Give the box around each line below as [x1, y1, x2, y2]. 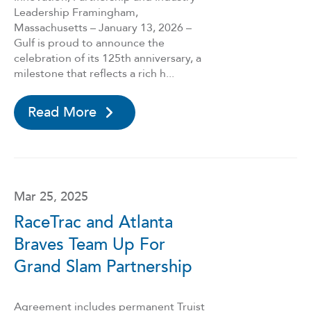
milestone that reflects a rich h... [14, 66, 174, 81]
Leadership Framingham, [14, 5, 138, 20]
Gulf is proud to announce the [14, 35, 165, 51]
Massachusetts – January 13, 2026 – [14, 20, 192, 35]
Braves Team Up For [14, 233, 165, 256]
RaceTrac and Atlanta [14, 211, 173, 234]
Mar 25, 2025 [14, 188, 88, 205]
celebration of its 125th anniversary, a [14, 51, 201, 66]
